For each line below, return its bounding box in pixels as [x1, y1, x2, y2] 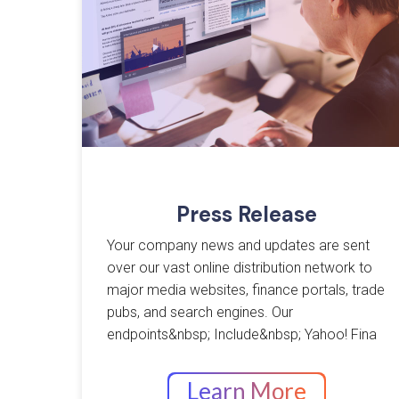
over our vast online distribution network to [107, 259, 373, 277]
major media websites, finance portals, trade [107, 281, 386, 299]
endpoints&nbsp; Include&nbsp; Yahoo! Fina [107, 326, 378, 344]
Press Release [176, 200, 317, 229]
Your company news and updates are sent [107, 237, 370, 255]
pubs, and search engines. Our [107, 304, 294, 322]
